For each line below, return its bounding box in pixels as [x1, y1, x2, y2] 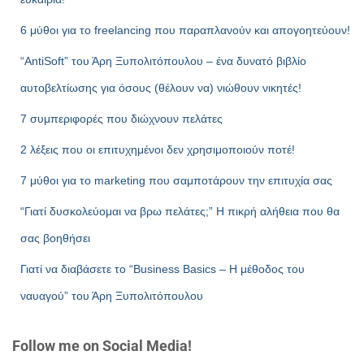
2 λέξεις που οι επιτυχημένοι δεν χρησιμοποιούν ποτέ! [20, 143, 295, 157]
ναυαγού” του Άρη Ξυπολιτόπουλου [20, 289, 203, 303]
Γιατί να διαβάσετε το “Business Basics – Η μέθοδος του [20, 262, 305, 276]
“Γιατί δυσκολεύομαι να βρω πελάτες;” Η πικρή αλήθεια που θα [20, 205, 340, 219]
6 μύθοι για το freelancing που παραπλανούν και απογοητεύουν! [20, 24, 350, 37]
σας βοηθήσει [20, 232, 90, 245]
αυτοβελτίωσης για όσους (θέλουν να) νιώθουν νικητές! [20, 81, 301, 95]
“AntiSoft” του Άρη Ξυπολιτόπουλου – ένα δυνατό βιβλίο [20, 54, 306, 68]
